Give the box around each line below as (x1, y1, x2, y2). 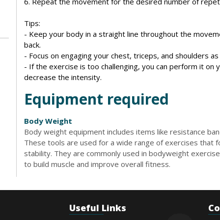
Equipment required (24, 88, 169, 109)
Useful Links (69, 201, 126, 214)
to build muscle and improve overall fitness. (24, 159, 170, 169)
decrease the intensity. (24, 72, 102, 82)
